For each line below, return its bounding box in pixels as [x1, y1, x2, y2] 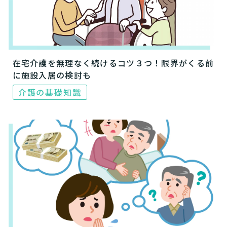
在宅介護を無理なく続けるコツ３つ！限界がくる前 [12, 57, 214, 69]
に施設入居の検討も [12, 69, 92, 82]
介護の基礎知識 [18, 86, 82, 99]
